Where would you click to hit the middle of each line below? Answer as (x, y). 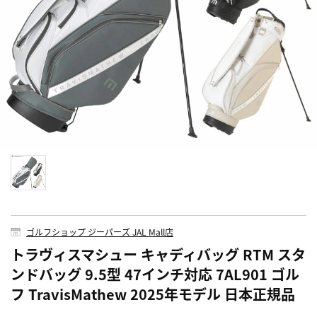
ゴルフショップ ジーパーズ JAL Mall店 (100, 232)
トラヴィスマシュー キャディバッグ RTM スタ (158, 255)
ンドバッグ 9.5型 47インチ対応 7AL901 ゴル (155, 275)
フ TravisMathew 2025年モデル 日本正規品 (153, 294)
